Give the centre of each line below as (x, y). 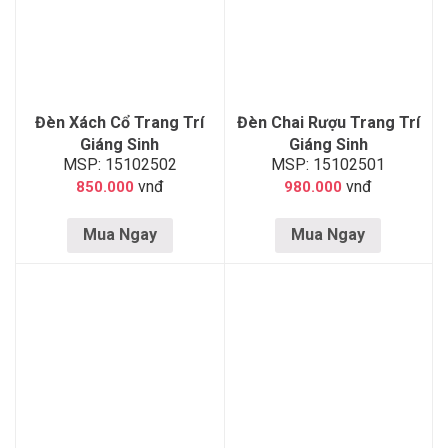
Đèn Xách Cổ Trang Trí (120, 122)
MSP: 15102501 (328, 164)
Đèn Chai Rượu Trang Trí (328, 122)
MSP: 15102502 (119, 164)
